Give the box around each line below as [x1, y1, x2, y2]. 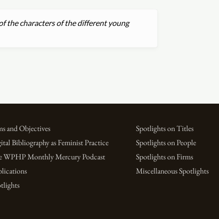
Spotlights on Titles [135, 123, 194, 133]
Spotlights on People [135, 137, 196, 148]
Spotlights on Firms [135, 152, 193, 162]
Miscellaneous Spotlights [135, 166, 209, 176]
